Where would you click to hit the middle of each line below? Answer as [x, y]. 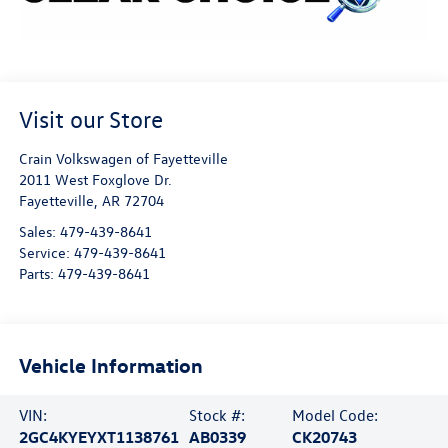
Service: [46, 253]
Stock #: [216, 414]
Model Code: [335, 414]
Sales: [39, 232]
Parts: [38, 274]
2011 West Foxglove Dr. [95, 180]
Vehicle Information [110, 364]
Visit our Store [90, 119]
